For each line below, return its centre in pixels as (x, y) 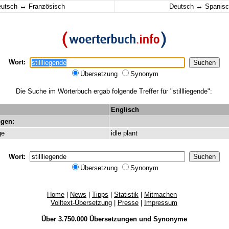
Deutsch (182, 6)
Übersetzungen (113, 219)
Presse (128, 203)
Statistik (126, 194)
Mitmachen (161, 194)
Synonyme (170, 219)
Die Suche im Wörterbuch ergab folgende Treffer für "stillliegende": (114, 91)
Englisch (125, 110)
